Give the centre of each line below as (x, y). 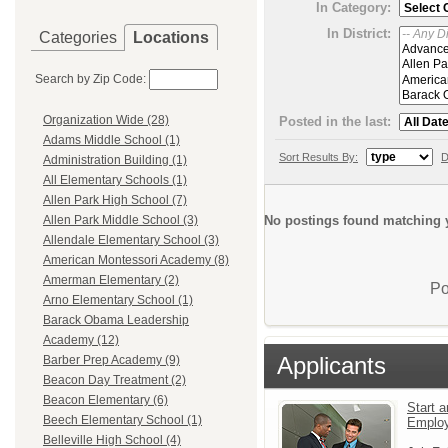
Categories (78, 37)
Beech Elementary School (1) (122, 420)
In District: (359, 33)
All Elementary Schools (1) (115, 180)
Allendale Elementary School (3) (131, 240)
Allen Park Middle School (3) (120, 220)
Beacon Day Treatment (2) (114, 380)
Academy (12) (81, 340)
